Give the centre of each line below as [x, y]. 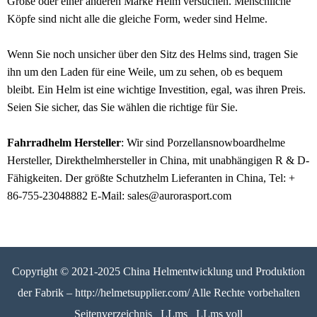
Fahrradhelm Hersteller [64, 143]
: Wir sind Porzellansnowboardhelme [203, 143]
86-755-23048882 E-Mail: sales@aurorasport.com [119, 196]
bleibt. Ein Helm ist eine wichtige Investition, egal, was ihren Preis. [156, 90]
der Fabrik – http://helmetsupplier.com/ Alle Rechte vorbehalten [158, 293]
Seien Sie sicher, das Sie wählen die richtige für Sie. [122, 107]
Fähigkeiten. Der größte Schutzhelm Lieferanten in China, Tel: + [151, 178]
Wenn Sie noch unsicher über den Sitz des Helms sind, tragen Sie [152, 54]
